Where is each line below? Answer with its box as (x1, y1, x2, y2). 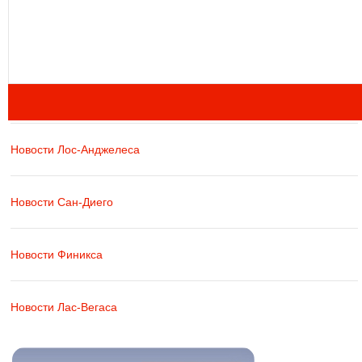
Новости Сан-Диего (11, 196, 113, 208)
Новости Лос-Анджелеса (11, 143, 140, 156)
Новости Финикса (11, 248, 103, 261)
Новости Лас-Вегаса (11, 301, 117, 314)
